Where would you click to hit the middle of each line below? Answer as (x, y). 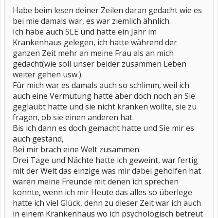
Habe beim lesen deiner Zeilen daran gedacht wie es (107, 10)
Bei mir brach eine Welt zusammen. (77, 149)
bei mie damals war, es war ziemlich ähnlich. (92, 21)
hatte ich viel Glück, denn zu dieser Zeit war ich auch (107, 203)
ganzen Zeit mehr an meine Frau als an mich (93, 53)
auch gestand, (38, 139)
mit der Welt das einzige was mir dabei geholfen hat (107, 171)
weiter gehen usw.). (48, 74)
